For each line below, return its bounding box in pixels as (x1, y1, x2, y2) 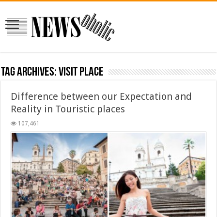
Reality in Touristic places (11, 103, 125, 115)
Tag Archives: (1, 65, 59, 79)
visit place (59, 65, 104, 79)
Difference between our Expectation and (11, 90, 192, 102)
